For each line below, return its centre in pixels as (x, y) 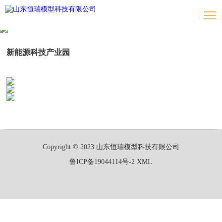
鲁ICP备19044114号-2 (102, 162)
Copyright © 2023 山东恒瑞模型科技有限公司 (111, 147)
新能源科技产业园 (38, 52)
